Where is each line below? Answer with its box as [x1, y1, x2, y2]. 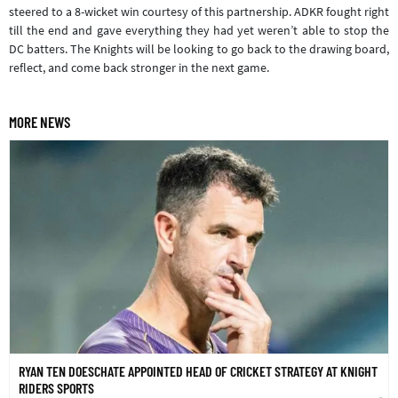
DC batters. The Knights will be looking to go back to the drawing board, [9, 40, 389, 57]
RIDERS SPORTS [19, 378, 94, 396]
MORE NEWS [9, 112, 70, 131]
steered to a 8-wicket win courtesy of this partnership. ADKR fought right [9, 3, 389, 20]
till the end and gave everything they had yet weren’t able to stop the [9, 21, 389, 38]
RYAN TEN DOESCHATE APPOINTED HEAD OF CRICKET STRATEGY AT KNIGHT [19, 362, 378, 379]
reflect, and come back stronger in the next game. [9, 59, 269, 76]
